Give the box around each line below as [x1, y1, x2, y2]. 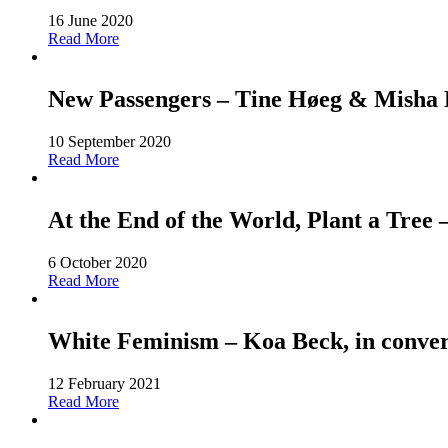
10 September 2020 [48, 132, 171, 150]
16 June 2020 [48, 12, 133, 30]
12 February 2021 [48, 374, 161, 392]
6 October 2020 [48, 253, 147, 271]
